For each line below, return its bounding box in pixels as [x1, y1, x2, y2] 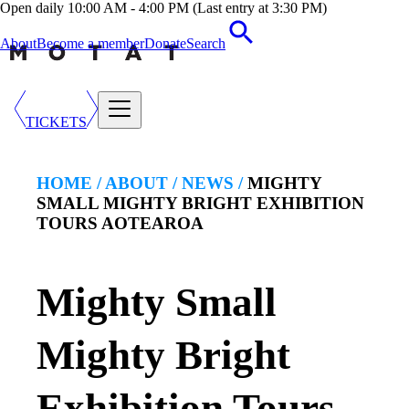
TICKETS [26, 113, 87, 130]
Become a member [37, 36, 144, 51]
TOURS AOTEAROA [37, 214, 204, 234]
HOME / [37, 173, 101, 194]
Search [186, 36, 225, 51]
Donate [144, 36, 186, 51]
